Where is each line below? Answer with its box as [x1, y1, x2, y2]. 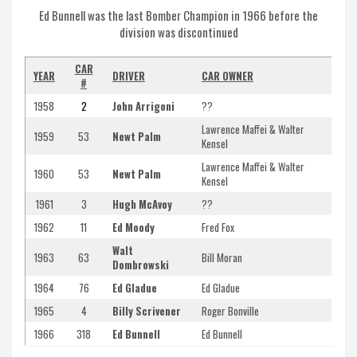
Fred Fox [202, 218, 234, 235]
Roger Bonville [202, 302, 259, 319]
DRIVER [112, 67, 145, 84]
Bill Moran [202, 249, 242, 265]
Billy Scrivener [112, 302, 181, 319]
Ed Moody [112, 218, 155, 235]
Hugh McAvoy [112, 195, 172, 212]
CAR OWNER [202, 67, 253, 84]
